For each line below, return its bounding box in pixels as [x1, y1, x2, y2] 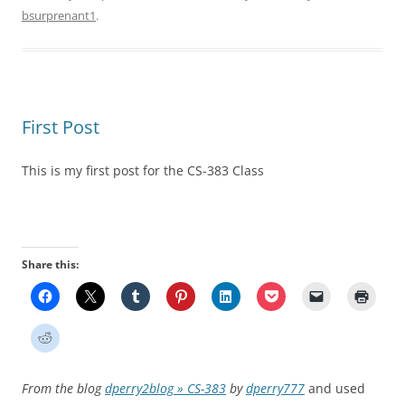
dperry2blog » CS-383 [105, 380, 226, 398]
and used [305, 380, 365, 398]
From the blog [22, 380, 105, 398]
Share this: [22, 257, 79, 273]
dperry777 [246, 380, 305, 398]
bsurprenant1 [22, 7, 96, 24]
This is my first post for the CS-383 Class [22, 162, 264, 180]
